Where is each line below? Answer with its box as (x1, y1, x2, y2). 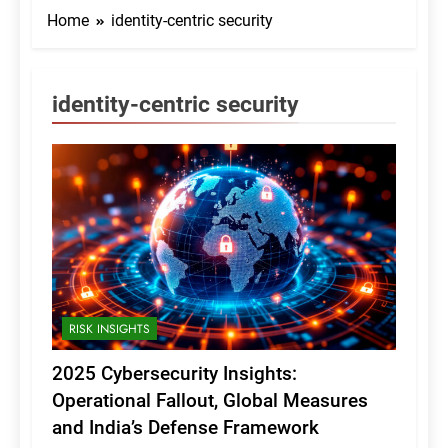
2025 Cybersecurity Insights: (52, 362, 297, 386)
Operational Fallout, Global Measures (52, 389, 368, 413)
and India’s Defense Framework (52, 416, 319, 440)
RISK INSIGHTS (69, 320, 150, 339)
